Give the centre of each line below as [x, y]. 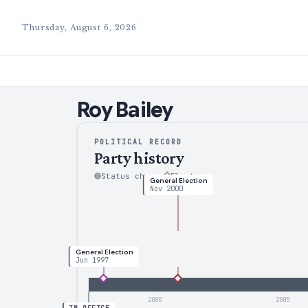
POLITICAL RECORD [138, 142]
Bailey [144, 110]
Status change [132, 176]
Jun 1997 [92, 260]
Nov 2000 [166, 189]
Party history [139, 158]
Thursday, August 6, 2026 [80, 27]
